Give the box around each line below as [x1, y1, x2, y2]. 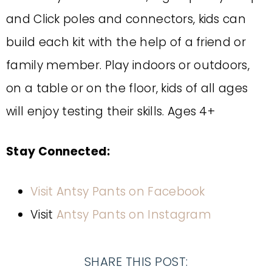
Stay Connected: [6, 143, 110, 160]
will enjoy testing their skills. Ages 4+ [6, 103, 215, 120]
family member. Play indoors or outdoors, [6, 57, 250, 73]
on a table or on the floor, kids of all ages [6, 80, 248, 97]
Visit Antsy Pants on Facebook [30, 183, 205, 200]
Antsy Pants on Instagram [56, 206, 212, 223]
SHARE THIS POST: [84, 253, 188, 270]
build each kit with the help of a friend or [6, 34, 246, 50]
